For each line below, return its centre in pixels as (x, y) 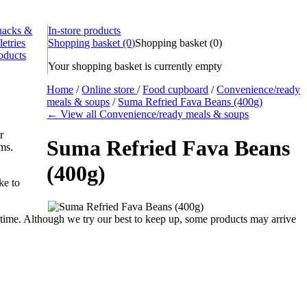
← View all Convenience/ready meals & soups (148, 114)
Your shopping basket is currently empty (135, 66)
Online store (110, 90)
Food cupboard (176, 90)
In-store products (85, 31)
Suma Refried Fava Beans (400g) (191, 102)
